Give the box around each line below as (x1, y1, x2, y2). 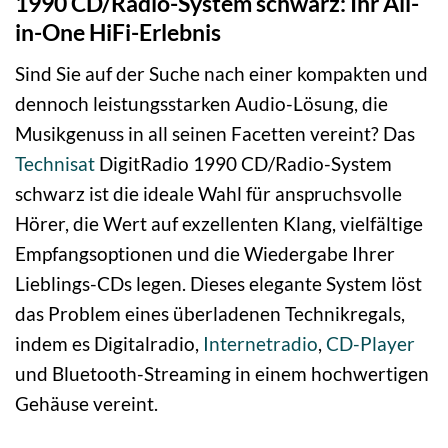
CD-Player (326, 332, 415, 355)
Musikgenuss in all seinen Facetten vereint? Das (15, 122, 415, 145)
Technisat (15, 152, 95, 175)
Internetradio (203, 332, 318, 355)
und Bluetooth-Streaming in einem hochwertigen (15, 362, 429, 385)
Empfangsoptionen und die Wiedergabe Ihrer (15, 242, 395, 265)
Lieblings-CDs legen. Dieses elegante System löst (15, 272, 422, 295)
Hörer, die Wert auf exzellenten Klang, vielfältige (15, 212, 423, 235)
